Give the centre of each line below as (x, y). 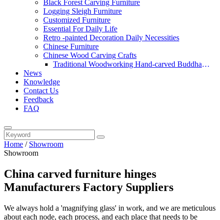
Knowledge (42, 82)
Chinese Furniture (71, 46)
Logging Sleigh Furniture (82, 11)
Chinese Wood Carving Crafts (90, 55)
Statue (63, 73)
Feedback (39, 99)
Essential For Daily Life (80, 29)
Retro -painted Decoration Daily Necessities (111, 38)
